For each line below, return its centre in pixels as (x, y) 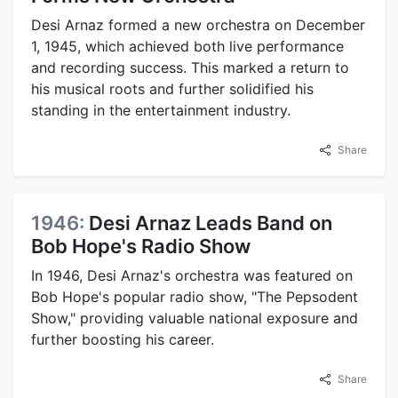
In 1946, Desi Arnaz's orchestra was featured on (192, 276)
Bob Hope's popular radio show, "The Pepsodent (195, 297)
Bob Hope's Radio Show (141, 247)
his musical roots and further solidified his (172, 89)
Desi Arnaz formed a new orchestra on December (198, 25)
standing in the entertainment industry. (161, 111)
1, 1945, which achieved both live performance (187, 47)
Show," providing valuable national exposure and (195, 318)
